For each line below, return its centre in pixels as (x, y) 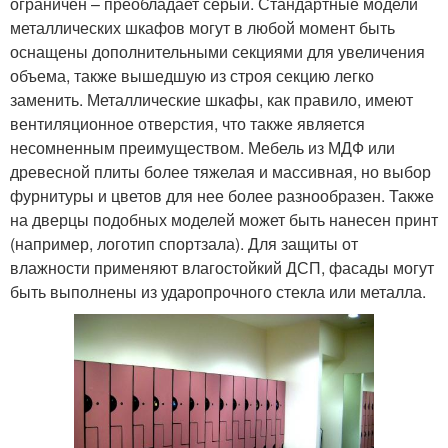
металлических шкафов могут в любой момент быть (202, 27)
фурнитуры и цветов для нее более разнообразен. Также (222, 195)
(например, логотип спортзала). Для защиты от (184, 243)
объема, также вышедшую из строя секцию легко (192, 75)
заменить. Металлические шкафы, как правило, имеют (211, 99)
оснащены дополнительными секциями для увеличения (217, 51)
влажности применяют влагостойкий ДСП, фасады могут (222, 267)
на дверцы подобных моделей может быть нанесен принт (224, 219)
